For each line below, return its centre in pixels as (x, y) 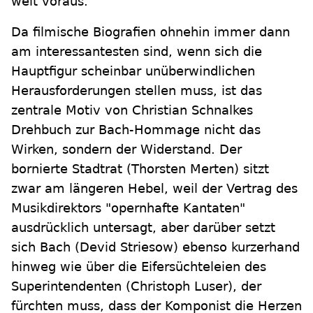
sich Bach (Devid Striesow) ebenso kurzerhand (155, 247)
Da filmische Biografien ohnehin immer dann (151, 32)
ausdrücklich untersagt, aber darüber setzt (143, 228)
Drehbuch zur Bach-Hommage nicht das (136, 130)
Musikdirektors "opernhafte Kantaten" (128, 208)
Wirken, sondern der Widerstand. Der (126, 150)
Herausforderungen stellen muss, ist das (137, 91)
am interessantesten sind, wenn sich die (137, 52)
